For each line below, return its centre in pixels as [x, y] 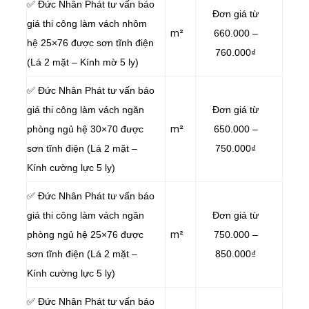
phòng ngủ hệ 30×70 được [85, 129]
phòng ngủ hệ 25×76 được [85, 234]
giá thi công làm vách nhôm [87, 23]
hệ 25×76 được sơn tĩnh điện [90, 42]
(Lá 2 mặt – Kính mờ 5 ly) [83, 62]
